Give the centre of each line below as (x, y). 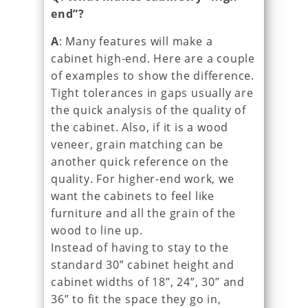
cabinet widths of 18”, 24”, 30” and (148, 282)
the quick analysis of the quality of (148, 110)
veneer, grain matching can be (137, 144)
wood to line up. (97, 230)
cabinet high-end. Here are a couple (153, 58)
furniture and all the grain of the (144, 213)
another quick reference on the (140, 161)
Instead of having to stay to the (140, 247)
